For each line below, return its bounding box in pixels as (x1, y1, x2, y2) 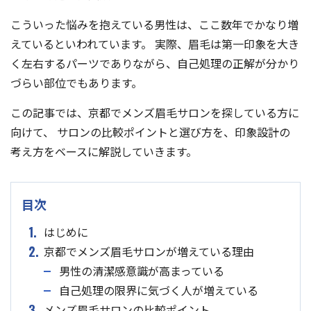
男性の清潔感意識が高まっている (59, 262, 224, 280)
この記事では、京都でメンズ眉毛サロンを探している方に (10, 104, 299, 121)
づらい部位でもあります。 (10, 74, 142, 92)
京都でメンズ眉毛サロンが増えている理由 (44, 243, 254, 260)
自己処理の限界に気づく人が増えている (59, 282, 258, 299)
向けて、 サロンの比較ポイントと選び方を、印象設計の (10, 124, 290, 141)
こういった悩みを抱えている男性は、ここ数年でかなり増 (10, 16, 299, 33)
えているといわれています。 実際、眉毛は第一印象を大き (10, 35, 299, 53)
